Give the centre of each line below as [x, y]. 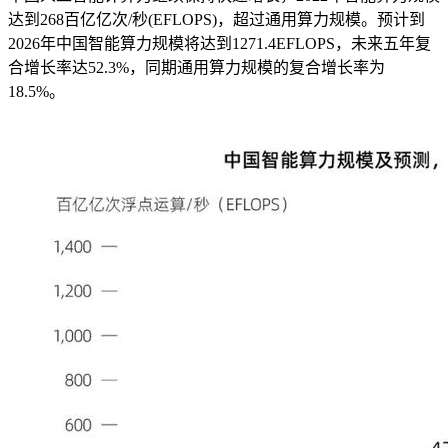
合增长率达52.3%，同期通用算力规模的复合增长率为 [196, 67]
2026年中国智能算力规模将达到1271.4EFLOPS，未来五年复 [219, 43]
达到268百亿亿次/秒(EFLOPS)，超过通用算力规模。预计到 [216, 19]
